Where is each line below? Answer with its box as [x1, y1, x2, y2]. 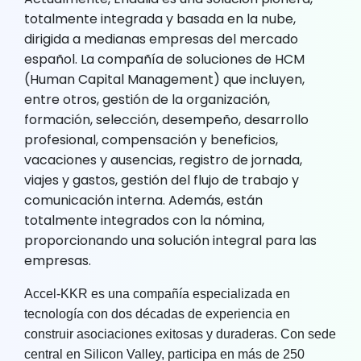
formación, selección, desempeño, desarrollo [24, 110, 309, 129]
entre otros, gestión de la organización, [24, 89, 270, 109]
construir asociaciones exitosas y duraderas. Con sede [24, 326, 336, 341]
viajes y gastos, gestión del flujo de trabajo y [24, 170, 299, 189]
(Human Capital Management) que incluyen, [24, 69, 305, 89]
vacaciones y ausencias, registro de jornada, [24, 150, 302, 169]
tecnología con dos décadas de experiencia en [24, 306, 290, 321]
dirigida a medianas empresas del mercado [24, 29, 298, 48]
